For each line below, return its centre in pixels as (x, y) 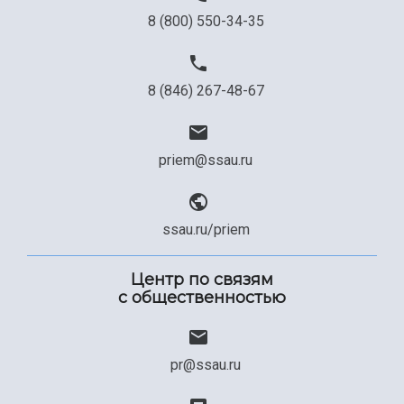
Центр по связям (202, 280)
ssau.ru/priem (206, 230)
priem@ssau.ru (206, 161)
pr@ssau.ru (206, 365)
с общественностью (202, 298)
